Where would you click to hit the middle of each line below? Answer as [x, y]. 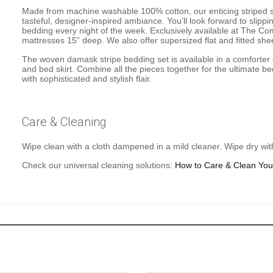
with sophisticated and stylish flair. [87, 78]
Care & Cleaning [65, 122]
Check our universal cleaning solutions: [99, 165]
